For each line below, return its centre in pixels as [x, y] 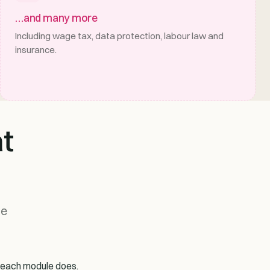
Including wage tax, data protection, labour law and [119, 36]
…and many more [57, 17]
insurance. [36, 49]
